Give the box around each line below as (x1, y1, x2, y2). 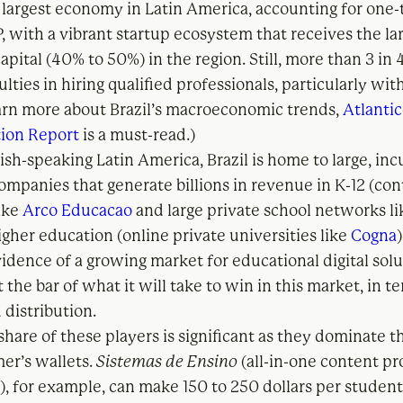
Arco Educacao (22, 201, 133, 219)
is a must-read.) (79, 125, 196, 144)
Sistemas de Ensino (96, 352, 238, 371)
